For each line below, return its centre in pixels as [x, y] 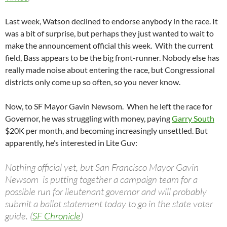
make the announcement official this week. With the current [109, 46]
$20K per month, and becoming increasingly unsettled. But [106, 131]
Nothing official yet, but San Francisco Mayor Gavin [102, 167]
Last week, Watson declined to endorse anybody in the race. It [111, 21]
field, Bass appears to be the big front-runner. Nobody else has [112, 58]
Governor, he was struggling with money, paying [88, 119]
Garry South [193, 119]
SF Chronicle [56, 216]
